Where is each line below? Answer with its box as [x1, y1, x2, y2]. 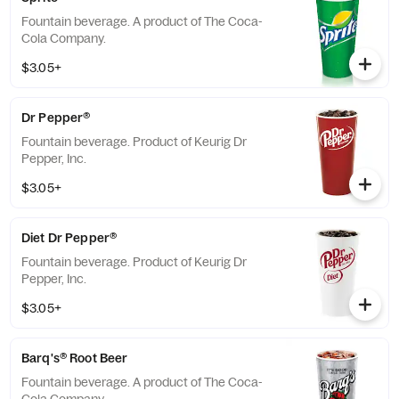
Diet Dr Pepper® [21, 230, 118, 246]
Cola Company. [21, 30, 106, 46]
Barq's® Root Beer [21, 350, 128, 366]
